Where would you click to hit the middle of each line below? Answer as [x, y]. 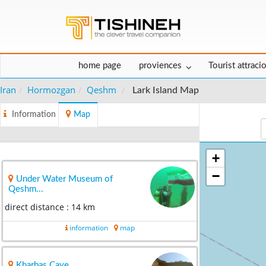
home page [100, 66]
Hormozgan [51, 90]
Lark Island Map [166, 91]
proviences [160, 66]
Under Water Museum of [64, 179]
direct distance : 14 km [50, 208]
